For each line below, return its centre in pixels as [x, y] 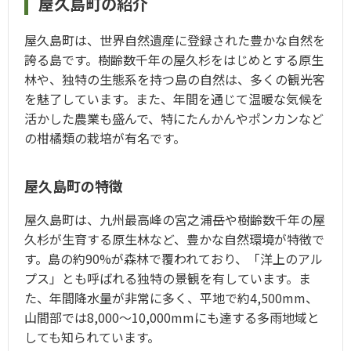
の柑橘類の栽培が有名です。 [105, 138]
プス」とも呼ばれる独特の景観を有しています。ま [168, 279]
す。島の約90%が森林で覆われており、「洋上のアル [174, 259]
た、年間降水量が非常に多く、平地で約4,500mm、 [171, 298]
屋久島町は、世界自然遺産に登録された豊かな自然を [175, 40]
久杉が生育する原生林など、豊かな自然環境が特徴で [174, 239]
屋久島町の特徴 [74, 186]
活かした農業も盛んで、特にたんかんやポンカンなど [174, 119]
